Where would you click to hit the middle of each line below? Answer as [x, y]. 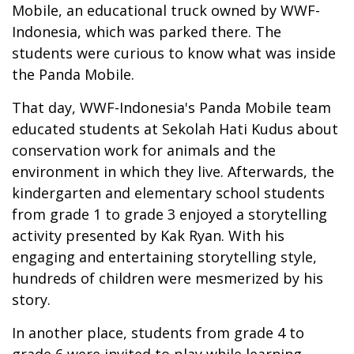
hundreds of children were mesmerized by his [168, 278]
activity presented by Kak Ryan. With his [148, 235]
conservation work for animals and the [144, 150]
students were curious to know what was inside [174, 53]
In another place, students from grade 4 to [158, 332]
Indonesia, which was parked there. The [147, 31]
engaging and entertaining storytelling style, [164, 256]
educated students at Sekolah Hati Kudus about [175, 128]
